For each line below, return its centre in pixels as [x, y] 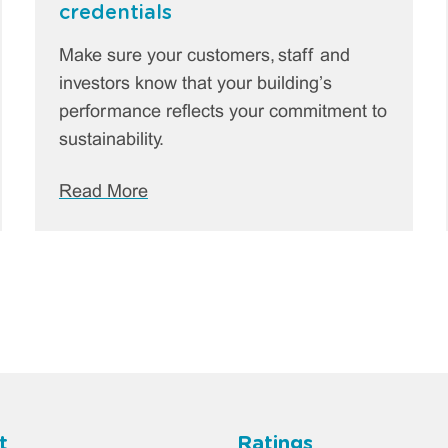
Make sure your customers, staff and [204, 56]
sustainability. [111, 140]
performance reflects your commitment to [222, 112]
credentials [115, 12]
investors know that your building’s [195, 84]
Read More [103, 192]
